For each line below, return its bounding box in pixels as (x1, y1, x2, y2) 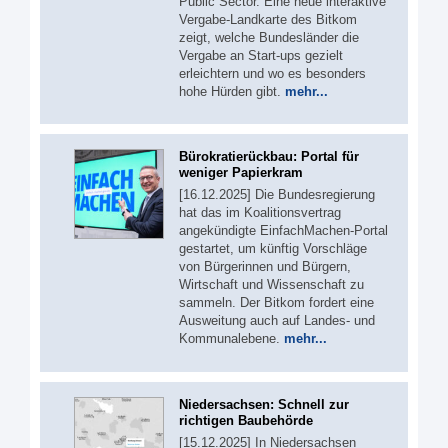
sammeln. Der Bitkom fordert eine (179, 295, 374, 310)
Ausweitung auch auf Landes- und (179, 313, 375, 328)
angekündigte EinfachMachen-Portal (179, 223, 388, 238)
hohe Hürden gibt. (179, 83, 285, 99)
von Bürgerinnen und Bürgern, (179, 259, 351, 274)
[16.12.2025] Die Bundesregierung (179, 187, 375, 202)
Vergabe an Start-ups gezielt (179, 47, 343, 63)
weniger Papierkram (179, 165, 303, 180)
